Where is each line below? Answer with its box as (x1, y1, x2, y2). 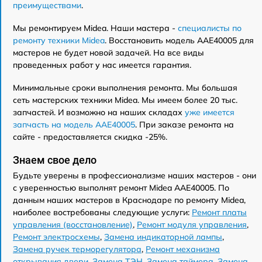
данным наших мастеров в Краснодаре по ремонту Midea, (13, 194, 246, 205)
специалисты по (178, 22, 242, 33)
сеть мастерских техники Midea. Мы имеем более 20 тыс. (13, 94, 237, 105)
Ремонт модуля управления (137, 219, 247, 230)
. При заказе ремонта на (135, 119, 234, 130)
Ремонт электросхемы (13, 231, 100, 242)
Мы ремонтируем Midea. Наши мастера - (13, 22, 178, 33)
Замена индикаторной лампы (104, 231, 222, 242)
